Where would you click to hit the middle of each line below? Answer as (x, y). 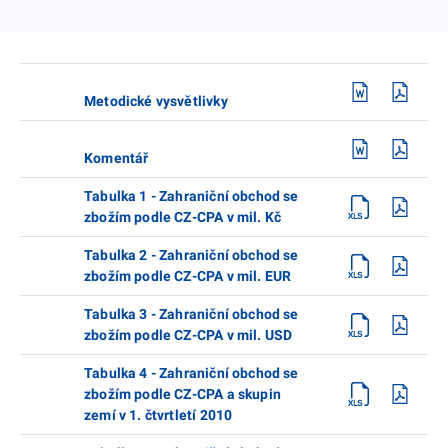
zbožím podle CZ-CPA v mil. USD (188, 334)
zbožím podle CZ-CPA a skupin (182, 393)
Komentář (116, 157)
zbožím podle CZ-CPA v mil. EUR (188, 275)
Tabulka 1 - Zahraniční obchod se (191, 195)
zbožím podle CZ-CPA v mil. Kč (183, 216)
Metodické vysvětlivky (156, 100)
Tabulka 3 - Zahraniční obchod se (191, 313)
